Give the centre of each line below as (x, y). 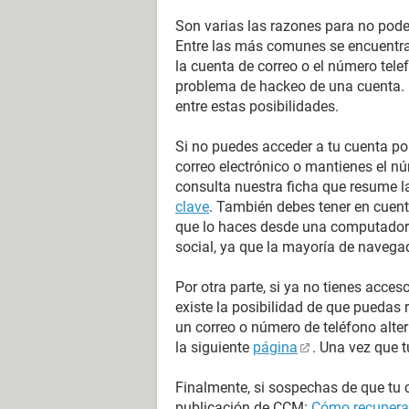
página (275, 347)
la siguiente (214, 347)
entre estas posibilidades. (257, 106)
